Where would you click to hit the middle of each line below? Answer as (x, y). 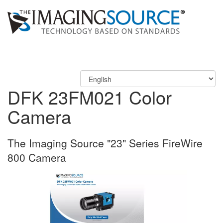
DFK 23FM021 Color (90, 97)
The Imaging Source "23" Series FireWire (105, 143)
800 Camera (37, 157)
